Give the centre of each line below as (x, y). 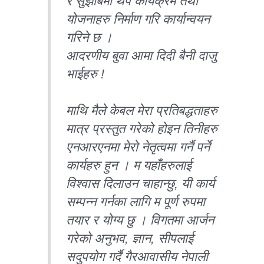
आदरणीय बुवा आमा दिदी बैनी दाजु (141, 55)
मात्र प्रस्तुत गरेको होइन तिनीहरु (142, 128)
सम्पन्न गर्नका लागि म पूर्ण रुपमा (136, 202)
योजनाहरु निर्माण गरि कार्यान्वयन (138, 19)
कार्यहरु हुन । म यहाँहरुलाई (129, 165)
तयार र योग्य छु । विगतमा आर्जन (140, 220)
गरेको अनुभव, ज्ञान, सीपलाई (130, 238)
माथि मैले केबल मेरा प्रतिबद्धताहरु (142, 110)
